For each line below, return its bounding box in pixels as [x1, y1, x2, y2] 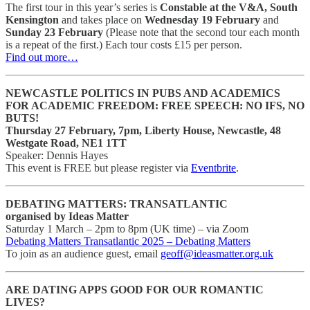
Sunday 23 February [6, 26, 103, 38]
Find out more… [6, 51, 78, 63]
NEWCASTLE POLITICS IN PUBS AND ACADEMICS [6, 86, 280, 99]
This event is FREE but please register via [6, 161, 191, 174]
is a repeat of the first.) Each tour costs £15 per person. [6, 38, 242, 51]
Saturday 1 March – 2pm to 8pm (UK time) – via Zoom [6, 222, 248, 235]
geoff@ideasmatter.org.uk [161, 247, 273, 259]
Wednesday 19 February [145, 13, 260, 26]
